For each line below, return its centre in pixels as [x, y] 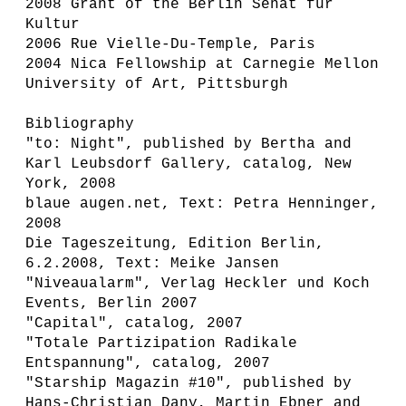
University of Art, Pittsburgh [157, 84]
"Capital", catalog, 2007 [134, 324]
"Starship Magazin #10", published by [188, 383]
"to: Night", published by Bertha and [188, 144]
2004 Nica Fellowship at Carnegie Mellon [202, 64]
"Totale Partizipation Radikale [161, 343]
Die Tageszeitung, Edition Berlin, [175, 244]
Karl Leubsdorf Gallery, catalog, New [188, 164]
